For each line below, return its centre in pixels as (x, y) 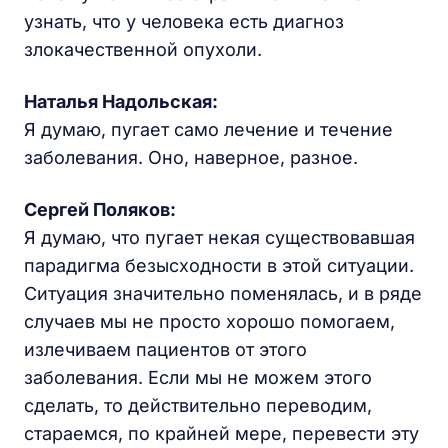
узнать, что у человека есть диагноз (184, 21)
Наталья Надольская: (121, 101)
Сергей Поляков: (100, 209)
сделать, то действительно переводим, (198, 405)
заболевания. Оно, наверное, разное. (191, 157)
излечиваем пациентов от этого (165, 349)
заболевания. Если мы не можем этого (198, 377)
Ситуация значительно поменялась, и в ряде (223, 293)
